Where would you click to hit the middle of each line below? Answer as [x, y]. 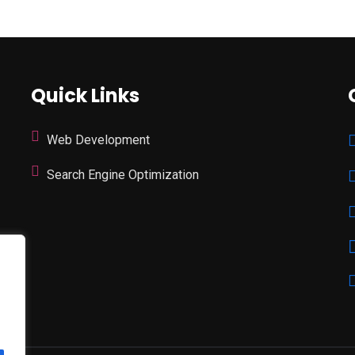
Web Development [98, 139]
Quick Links [85, 95]
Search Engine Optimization [123, 174]
